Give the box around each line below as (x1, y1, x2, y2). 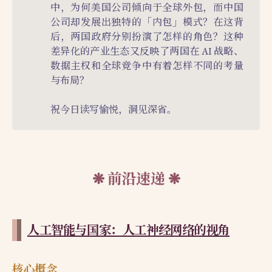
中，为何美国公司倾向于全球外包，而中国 (50, 1, 243, 15)
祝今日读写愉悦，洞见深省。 (50, 103, 177, 117)
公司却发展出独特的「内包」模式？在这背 (50, 16, 243, 29)
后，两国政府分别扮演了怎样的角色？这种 (50, 30, 243, 44)
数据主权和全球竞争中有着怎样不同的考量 (50, 59, 243, 73)
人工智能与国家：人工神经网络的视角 (27, 221, 230, 238)
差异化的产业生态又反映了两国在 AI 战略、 (50, 45, 243, 58)
